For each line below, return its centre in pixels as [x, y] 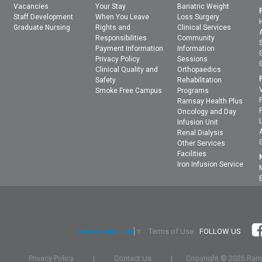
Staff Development [44, 17]
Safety [106, 80]
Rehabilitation [200, 80]
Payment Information [130, 49]
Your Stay [111, 7]
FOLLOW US [220, 231]
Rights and [113, 28]
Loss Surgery [199, 17]
